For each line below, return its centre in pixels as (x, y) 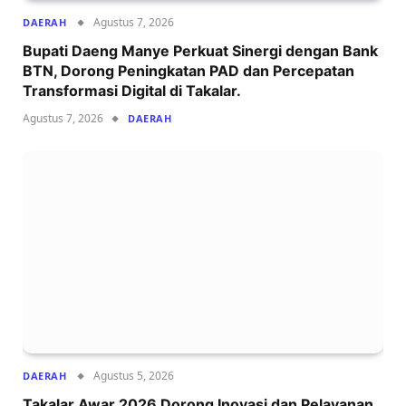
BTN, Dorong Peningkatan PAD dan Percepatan (188, 70)
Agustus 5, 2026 (134, 375)
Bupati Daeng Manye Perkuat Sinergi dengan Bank (200, 50)
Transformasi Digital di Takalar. (132, 90)
